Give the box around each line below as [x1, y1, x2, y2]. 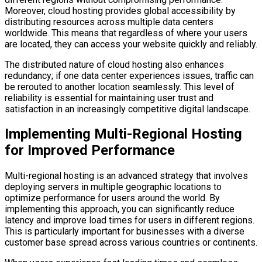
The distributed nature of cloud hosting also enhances [5, 58, 224, 70]
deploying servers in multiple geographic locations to [5, 181, 222, 193]
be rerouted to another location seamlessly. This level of [5, 81, 235, 92]
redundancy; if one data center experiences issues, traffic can [5, 70, 254, 81]
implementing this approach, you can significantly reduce [5, 204, 235, 215]
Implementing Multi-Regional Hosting [5, 126, 242, 143]
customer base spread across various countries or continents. [5, 237, 257, 249]
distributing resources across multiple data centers [5, 16, 213, 27]
